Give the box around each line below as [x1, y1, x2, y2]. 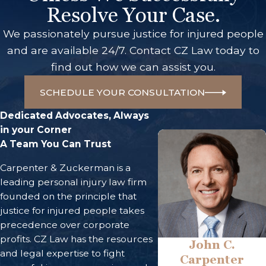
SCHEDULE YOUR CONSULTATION [40, 86, 205, 98]
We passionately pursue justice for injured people [2, 27, 264, 40]
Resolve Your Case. [46, 2, 220, 27]
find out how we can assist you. [50, 60, 216, 73]
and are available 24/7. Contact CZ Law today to [7, 43, 259, 56]
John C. [188, 237, 235, 251]
